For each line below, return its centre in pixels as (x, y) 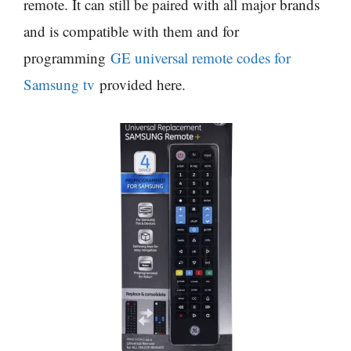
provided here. (140, 84)
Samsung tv (59, 84)
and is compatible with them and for (131, 31)
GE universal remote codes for (201, 57)
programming (67, 57)
